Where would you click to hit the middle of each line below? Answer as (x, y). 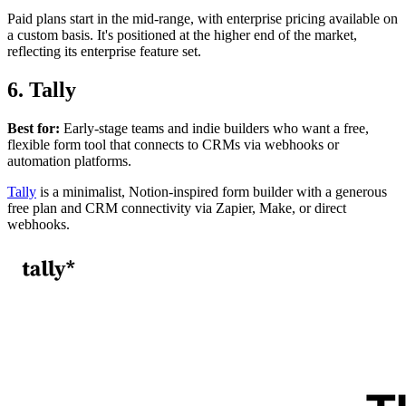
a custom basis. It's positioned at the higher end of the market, (182, 34)
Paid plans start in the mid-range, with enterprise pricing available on (203, 18)
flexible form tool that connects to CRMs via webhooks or (173, 144)
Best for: (34, 128)
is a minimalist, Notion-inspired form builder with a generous (212, 191)
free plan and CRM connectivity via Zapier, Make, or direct (177, 208)
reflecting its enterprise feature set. (104, 51)
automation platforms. (69, 160)
